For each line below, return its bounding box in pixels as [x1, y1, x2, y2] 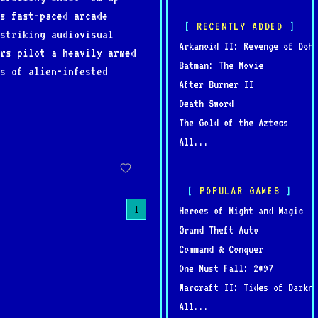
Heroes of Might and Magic [179, 204, 303, 216]
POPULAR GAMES [199, 185, 280, 197]
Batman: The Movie [179, 59, 263, 71]
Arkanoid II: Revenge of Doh [179, 40, 313, 52]
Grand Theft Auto [179, 224, 258, 236]
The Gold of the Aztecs [179, 116, 288, 128]
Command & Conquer [179, 243, 263, 255]
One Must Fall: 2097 [179, 262, 273, 274]
